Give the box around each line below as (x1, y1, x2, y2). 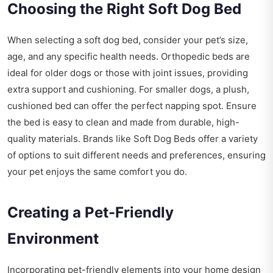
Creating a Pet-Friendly (7, 204, 174, 222)
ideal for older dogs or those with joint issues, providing (7, 67, 248, 79)
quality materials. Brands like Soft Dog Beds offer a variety (7, 133, 258, 145)
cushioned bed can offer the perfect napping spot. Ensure (7, 100, 257, 112)
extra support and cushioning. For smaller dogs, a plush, (7, 83, 249, 96)
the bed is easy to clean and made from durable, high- (7, 116, 239, 129)
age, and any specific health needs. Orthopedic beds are (7, 51, 250, 63)
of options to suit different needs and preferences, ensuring (7, 149, 266, 161)
